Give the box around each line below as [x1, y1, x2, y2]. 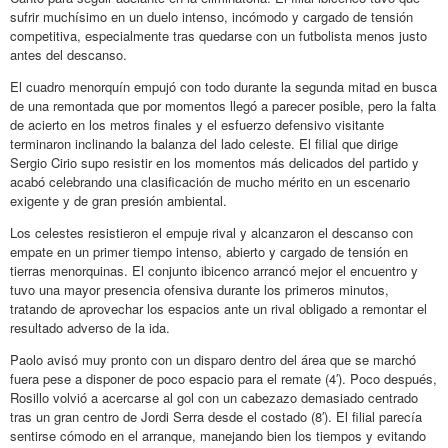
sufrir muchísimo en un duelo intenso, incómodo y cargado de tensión [10, 6, 413, 26]
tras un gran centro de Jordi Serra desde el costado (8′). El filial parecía [10, 406, 422, 426]
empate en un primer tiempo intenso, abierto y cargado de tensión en [10, 241, 408, 261]
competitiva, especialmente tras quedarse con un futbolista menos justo [10, 25, 427, 45]
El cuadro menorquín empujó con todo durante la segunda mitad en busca [10, 76, 437, 96]
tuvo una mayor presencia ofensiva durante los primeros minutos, [10, 279, 389, 299]
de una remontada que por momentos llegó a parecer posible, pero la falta [10, 95, 436, 115]
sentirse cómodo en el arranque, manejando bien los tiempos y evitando [10, 425, 426, 445]
